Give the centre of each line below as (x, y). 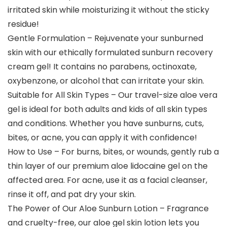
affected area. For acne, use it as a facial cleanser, (107, 180)
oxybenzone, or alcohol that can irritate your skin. (106, 81)
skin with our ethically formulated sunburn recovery (110, 53)
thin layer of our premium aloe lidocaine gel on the (108, 166)
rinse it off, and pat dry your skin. (72, 195)
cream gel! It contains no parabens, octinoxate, (102, 67)
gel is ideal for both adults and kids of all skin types (107, 109)
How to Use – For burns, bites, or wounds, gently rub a (113, 152)
